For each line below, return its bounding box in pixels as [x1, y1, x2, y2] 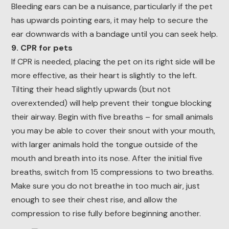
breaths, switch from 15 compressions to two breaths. [11, 167, 214, 178]
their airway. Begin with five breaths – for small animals [11, 111, 213, 123]
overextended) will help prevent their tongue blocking [11, 98, 212, 109]
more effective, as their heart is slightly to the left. [11, 70, 197, 81]
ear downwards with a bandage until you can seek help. [11, 29, 218, 40]
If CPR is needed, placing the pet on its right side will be [11, 56, 215, 67]
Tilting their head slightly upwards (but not [11, 84, 171, 95]
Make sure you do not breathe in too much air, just [11, 180, 200, 192]
